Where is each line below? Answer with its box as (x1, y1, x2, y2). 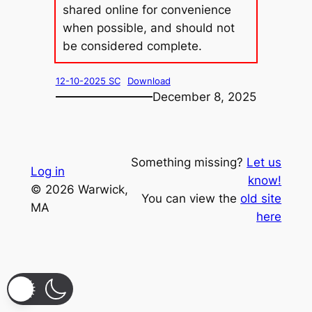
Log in (30, 164, 65, 179)
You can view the (141, 192, 241, 206)
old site (240, 192, 282, 206)
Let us (247, 155, 282, 170)
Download (127, 75, 171, 86)
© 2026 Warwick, (30, 182, 128, 197)
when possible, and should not (62, 20, 235, 35)
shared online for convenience (62, 2, 231, 17)
